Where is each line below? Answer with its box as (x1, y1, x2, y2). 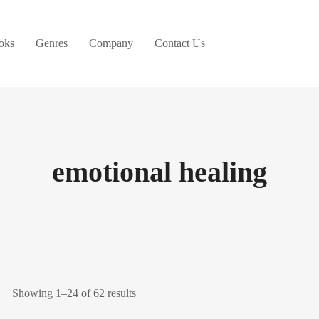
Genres (36, 37, 68, 49)
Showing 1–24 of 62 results (11, 287, 136, 299)
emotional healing (52, 156, 267, 188)
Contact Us (155, 37, 205, 49)
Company (89, 37, 133, 49)
